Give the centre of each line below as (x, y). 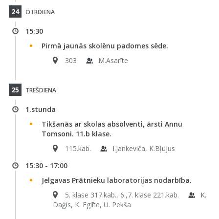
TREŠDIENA (40, 90)
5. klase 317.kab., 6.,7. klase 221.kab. (122, 195)
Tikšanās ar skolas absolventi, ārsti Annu (112, 124)
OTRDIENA (39, 12)
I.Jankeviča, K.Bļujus (143, 148)
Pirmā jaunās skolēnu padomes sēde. (105, 46)
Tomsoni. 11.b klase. (76, 134)
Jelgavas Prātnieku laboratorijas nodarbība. (116, 180)
